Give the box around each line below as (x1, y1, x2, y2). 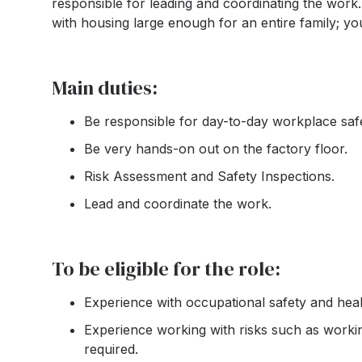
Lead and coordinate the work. (84, 196, 271, 212)
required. (84, 341, 138, 357)
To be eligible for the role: (52, 255, 280, 282)
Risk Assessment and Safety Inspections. (84, 168, 335, 184)
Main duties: (52, 74, 158, 101)
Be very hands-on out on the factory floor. (84, 141, 347, 157)
